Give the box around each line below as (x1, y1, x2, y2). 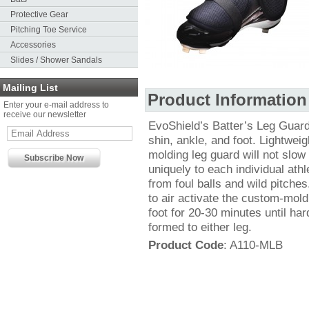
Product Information (148, 90, 307, 109)
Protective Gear (10, 10, 68, 19)
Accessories (10, 40, 56, 50)
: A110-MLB (223, 238, 283, 252)
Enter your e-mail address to (3, 100, 109, 110)
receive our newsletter (3, 110, 86, 119)
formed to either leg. (148, 220, 252, 234)
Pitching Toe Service (10, 25, 87, 34)
